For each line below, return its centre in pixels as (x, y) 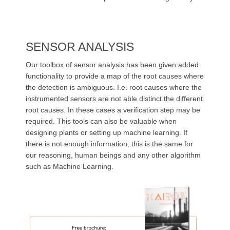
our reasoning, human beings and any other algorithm (113, 155)
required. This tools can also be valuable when (101, 121)
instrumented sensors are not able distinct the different (114, 98)
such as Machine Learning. (70, 166)
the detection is (51, 87)
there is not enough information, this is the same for (109, 143)
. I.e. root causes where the (157, 87)
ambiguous (95, 87)
